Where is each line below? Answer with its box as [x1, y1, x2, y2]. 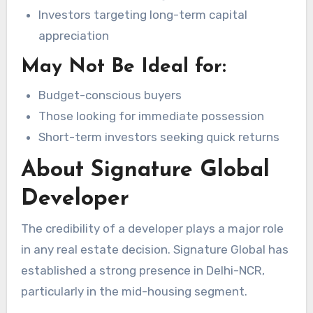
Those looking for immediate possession [38, 108, 265, 123]
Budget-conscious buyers [38, 87, 182, 102]
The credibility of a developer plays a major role [20, 221, 284, 235]
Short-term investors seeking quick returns [38, 129, 280, 144]
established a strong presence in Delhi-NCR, [20, 263, 265, 277]
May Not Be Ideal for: [20, 57, 226, 78]
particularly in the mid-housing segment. [20, 284, 247, 298]
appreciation [38, 28, 110, 43]
